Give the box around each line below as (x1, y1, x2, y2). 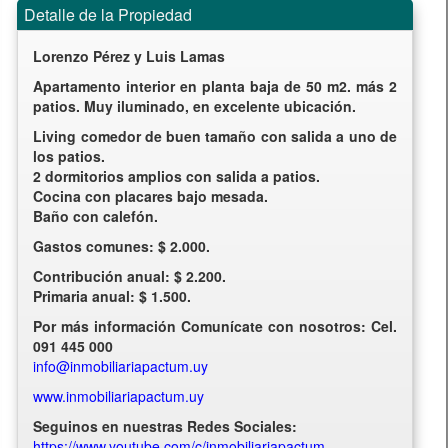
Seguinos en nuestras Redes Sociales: (33, 415, 298, 436)
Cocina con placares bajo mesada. (33, 185, 269, 206)
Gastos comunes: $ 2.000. (33, 235, 211, 256)
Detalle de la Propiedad (24, 2, 193, 26)
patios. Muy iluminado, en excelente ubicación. (33, 95, 357, 116)
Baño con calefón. (33, 205, 159, 226)
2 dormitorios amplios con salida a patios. (33, 165, 321, 186)
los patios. (33, 145, 106, 166)
